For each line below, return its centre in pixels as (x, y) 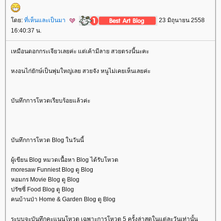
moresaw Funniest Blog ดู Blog (52, 170)
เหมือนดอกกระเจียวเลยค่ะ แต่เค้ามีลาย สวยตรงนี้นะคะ (80, 52)
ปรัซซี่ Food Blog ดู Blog (42, 190)
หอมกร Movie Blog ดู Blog (45, 180)
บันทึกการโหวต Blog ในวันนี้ (47, 140)
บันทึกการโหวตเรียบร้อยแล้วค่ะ (51, 101)
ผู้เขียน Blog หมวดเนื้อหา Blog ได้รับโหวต (65, 160)
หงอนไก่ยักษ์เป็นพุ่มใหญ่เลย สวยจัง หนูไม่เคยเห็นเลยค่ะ (81, 71)
